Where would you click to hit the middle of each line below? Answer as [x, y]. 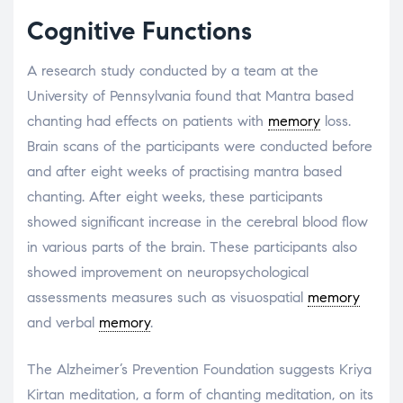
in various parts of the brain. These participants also [192, 246]
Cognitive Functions [139, 31]
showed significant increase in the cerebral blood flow [197, 221]
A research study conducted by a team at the [173, 70]
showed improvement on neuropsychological [168, 272]
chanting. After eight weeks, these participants [175, 196]
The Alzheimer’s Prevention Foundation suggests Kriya [199, 369]
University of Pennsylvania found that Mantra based [190, 95]
